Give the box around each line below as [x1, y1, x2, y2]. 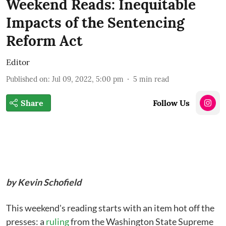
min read [139, 75, 169, 84]
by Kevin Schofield [6, 177, 81, 188]
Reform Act [6, 32, 83, 50]
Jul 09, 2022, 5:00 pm [52, 75, 124, 84]
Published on [6, 75, 48, 84]
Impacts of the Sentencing [6, 14, 185, 32]
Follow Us [153, 98, 190, 108]
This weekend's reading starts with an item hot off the [6, 202, 214, 213]
